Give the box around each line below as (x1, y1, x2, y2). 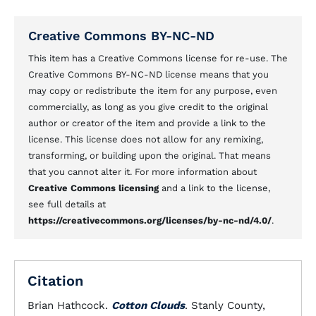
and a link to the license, (159, 183, 270, 194)
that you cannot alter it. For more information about (28, 166, 257, 178)
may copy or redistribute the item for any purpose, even (28, 85, 277, 97)
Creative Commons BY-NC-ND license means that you (28, 69, 269, 80)
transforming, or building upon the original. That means (28, 150, 271, 162)
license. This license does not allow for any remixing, (28, 134, 263, 145)
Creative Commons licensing (28, 183, 159, 194)
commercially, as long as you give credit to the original (28, 102, 268, 113)
